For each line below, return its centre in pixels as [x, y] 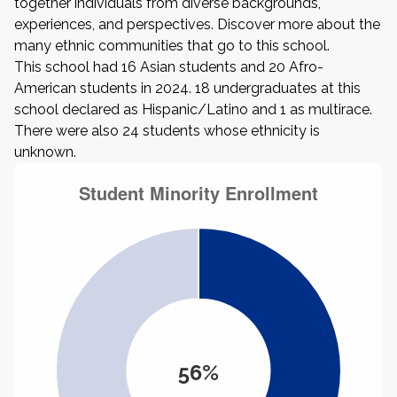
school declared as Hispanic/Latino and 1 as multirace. [193, 109]
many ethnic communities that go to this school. [172, 46]
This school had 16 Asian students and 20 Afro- [169, 67]
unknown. [45, 152]
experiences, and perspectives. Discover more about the [197, 24]
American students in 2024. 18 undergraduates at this [187, 88]
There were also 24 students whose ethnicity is [167, 131]
